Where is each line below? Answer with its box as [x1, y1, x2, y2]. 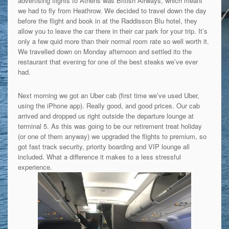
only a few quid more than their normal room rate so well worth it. [17, 36, 209, 46]
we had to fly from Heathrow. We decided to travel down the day [17, 5, 207, 15]
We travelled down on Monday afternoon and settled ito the [17, 46, 192, 56]
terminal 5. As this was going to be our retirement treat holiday [17, 121, 202, 131]
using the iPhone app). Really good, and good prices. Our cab [17, 100, 200, 110]
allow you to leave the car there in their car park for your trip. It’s [17, 26, 208, 36]
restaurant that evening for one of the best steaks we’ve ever [17, 56, 198, 66]
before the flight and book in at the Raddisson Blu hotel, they [17, 15, 197, 26]
